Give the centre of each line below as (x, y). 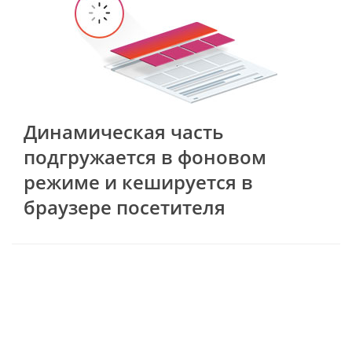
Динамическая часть (123, 132)
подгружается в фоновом (145, 157)
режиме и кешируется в (138, 182)
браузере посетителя (125, 207)
